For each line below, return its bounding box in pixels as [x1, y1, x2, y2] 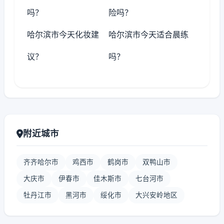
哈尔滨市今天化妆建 [27, 29, 99, 39]
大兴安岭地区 [135, 191, 177, 199]
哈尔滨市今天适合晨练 [108, 29, 189, 39]
